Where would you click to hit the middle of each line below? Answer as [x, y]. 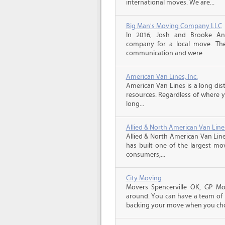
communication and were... [166, 53]
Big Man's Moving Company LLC [174, 26]
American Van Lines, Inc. [162, 77]
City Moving [144, 178]
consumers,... [145, 155]
